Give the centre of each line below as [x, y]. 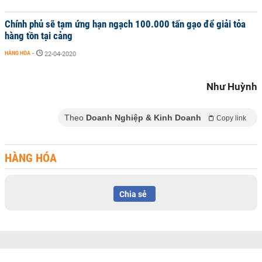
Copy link [231, 118]
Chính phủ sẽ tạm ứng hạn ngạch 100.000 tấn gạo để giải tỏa [125, 24]
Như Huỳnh [232, 87]
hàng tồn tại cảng [39, 36]
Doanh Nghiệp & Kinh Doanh [144, 118]
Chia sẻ [133, 194]
